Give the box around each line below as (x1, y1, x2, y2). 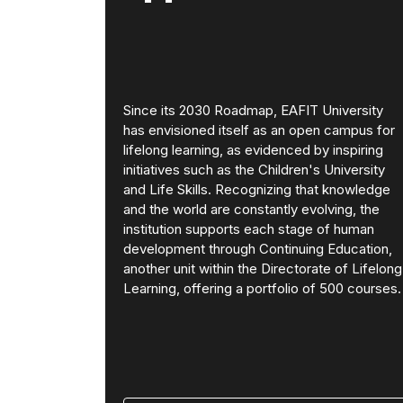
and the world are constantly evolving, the (123, 200, 380, 218)
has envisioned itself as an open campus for (123, 121, 395, 139)
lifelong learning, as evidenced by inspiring (123, 140, 383, 158)
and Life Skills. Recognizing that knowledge (123, 180, 390, 198)
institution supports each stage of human (123, 219, 374, 237)
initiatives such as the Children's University (123, 160, 385, 178)
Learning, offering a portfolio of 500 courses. (123, 279, 401, 297)
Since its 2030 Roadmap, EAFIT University (123, 101, 383, 119)
